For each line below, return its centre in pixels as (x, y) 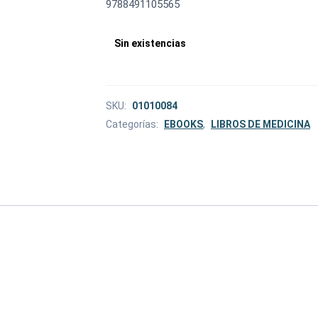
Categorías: (133, 124)
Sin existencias (150, 43)
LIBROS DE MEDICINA (261, 124)
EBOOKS (183, 124)
